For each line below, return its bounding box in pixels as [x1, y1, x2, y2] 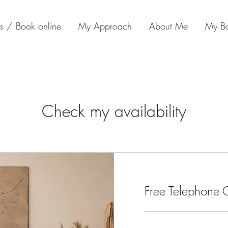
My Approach [78, 20, 132, 32]
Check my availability [42, 100, 186, 122]
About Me [149, 20, 188, 32]
